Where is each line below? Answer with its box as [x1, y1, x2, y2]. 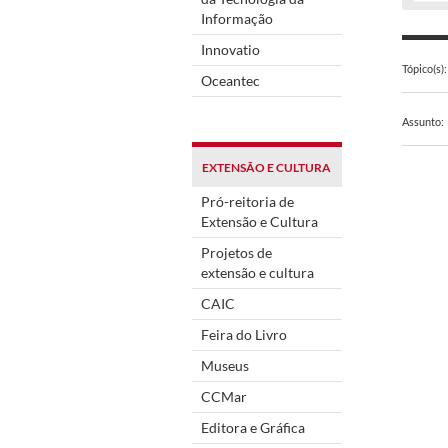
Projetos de [201, 243, 272, 261]
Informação [201, 9, 273, 27]
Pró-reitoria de [201, 192, 294, 210]
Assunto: [402, 115, 444, 129]
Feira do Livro [201, 325, 287, 343]
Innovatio [201, 40, 260, 58]
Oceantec [201, 71, 260, 89]
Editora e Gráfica [201, 418, 305, 436]
